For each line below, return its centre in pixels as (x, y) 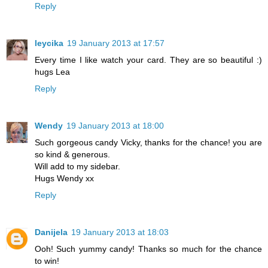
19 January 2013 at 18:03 (120, 232)
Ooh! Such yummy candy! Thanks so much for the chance (148, 249)
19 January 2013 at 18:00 (115, 126)
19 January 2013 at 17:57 (116, 43)
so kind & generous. (72, 155)
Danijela (51, 232)
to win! (47, 261)
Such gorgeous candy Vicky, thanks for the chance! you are (148, 143)
